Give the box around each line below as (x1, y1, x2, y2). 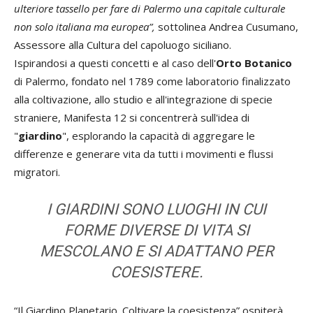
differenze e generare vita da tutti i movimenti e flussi (14, 146, 273, 161)
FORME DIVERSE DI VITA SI (64, 221, 249, 239)
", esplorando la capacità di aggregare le (62, 128, 255, 143)
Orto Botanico (216, 55, 292, 70)
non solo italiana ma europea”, (14, 19, 155, 34)
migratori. (14, 164, 60, 179)
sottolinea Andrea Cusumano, (155, 19, 298, 34)
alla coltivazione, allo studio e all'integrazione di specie (14, 92, 272, 106)
